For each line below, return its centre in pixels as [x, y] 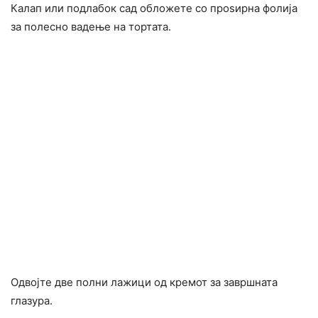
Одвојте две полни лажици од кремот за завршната [144, 283]
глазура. [32, 301]
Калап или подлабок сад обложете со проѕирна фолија [154, 9]
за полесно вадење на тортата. [91, 27]
